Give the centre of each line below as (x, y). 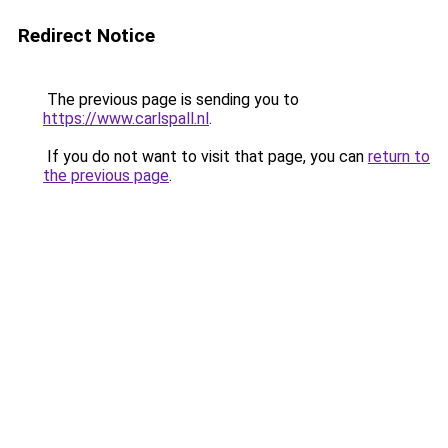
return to (399, 156)
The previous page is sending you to (171, 99)
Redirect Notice (86, 35)
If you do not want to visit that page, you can (205, 156)
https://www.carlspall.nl (126, 118)
